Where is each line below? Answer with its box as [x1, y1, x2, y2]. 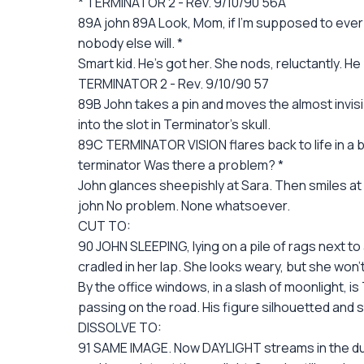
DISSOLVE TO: [78, 318, 162, 336]
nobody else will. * [78, 34, 183, 52]
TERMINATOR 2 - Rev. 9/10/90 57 [78, 75, 269, 93]
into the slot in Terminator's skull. [78, 115, 271, 133]
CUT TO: [78, 217, 131, 235]
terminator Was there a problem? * [78, 156, 284, 174]
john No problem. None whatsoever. [78, 197, 290, 214]
